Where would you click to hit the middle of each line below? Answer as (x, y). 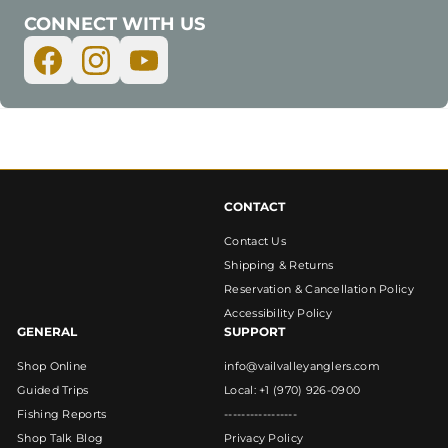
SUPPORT (254, 332)
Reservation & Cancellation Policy (319, 289)
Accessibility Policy (278, 313)
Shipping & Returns (279, 265)
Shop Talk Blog (60, 438)
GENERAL (47, 332)
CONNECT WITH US (114, 24)
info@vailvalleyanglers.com (302, 366)
